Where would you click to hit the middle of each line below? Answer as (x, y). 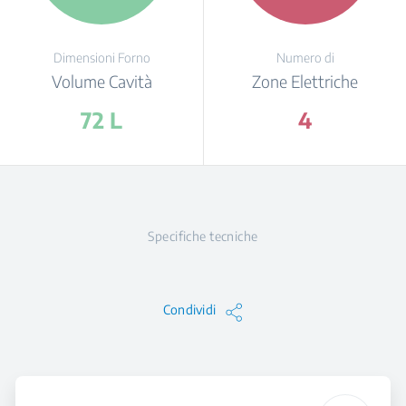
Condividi (189, 309)
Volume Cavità (101, 81)
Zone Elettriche (305, 81)
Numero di (305, 58)
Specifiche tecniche (203, 236)
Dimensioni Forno (101, 58)
